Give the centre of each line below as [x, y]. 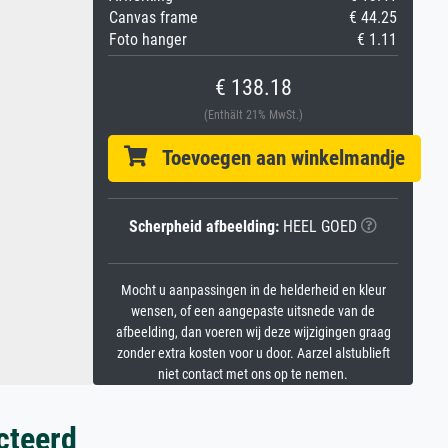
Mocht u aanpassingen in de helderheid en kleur [253, 290]
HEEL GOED [318, 226]
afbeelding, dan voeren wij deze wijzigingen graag [253, 332]
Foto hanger [148, 39]
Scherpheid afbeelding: [204, 226]
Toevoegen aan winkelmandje [276, 158]
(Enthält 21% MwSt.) [253, 115]
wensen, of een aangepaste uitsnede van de [253, 311]
